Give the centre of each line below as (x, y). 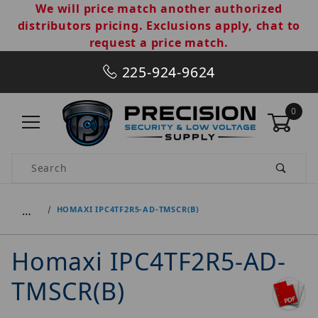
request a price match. (159, 43)
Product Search (53, 161)
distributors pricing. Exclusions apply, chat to (159, 26)
